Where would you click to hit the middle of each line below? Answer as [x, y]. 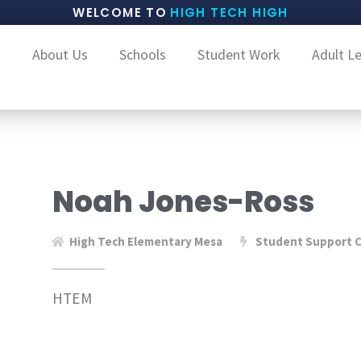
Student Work [239, 54]
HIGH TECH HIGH [229, 12]
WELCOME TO [120, 12]
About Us [60, 54]
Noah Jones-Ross [183, 202]
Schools [142, 54]
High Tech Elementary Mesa [145, 241]
